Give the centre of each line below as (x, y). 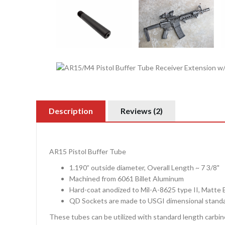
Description (71, 111)
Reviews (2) (142, 111)
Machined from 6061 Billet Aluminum (127, 179)
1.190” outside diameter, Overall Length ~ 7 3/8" (144, 168)
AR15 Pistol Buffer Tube (88, 152)
